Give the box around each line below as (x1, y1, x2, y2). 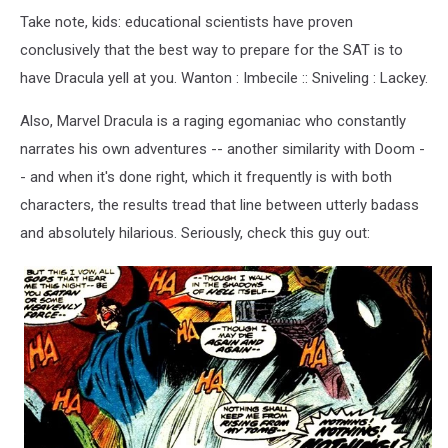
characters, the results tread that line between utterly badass (20, 195, 419, 214)
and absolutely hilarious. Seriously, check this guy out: (20, 223, 370, 242)
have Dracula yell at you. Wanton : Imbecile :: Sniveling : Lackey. (20, 68, 428, 87)
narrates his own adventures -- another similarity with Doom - (20, 139, 425, 158)
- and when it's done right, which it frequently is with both (20, 167, 392, 186)
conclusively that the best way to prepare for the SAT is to (20, 40, 403, 59)
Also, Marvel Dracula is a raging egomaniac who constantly (20, 111, 406, 130)
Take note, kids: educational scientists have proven (20, 12, 353, 31)
